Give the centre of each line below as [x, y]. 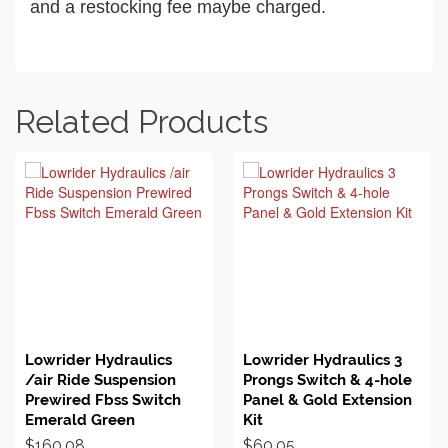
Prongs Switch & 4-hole [327, 380]
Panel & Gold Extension [327, 400]
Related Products [141, 121]
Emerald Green [80, 420]
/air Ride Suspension [100, 380]
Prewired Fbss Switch [103, 400]
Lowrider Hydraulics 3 [322, 360]
